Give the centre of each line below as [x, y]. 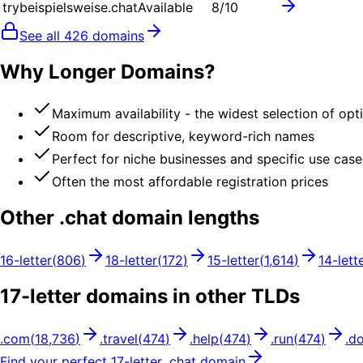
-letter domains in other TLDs [160, 297]
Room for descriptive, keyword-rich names [183, 137]
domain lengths [183, 218]
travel [120, 339]
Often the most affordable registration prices [190, 182]
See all [42, 35]
